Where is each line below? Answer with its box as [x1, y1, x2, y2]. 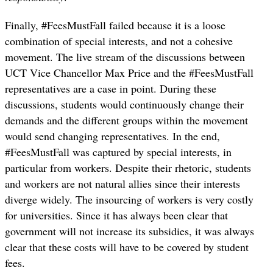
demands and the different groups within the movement [5, 112, 248, 127]
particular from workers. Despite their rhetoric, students [5, 160, 251, 175]
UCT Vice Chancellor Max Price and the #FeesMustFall [5, 65, 253, 80]
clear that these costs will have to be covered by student [5, 239, 249, 254]
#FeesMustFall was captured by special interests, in [5, 144, 232, 159]
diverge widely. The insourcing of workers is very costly [5, 191, 253, 207]
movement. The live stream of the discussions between [5, 49, 245, 64]
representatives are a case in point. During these [5, 80, 216, 96]
